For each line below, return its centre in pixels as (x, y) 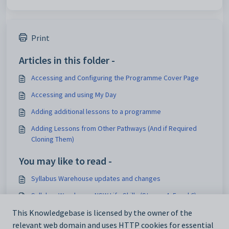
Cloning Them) (53, 139)
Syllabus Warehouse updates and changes (96, 178)
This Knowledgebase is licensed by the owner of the (102, 213)
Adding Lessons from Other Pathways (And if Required (114, 128)
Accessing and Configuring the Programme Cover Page (115, 78)
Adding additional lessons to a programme (96, 111)
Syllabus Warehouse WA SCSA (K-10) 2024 (94, 212)
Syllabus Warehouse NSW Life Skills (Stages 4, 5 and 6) (114, 195)
